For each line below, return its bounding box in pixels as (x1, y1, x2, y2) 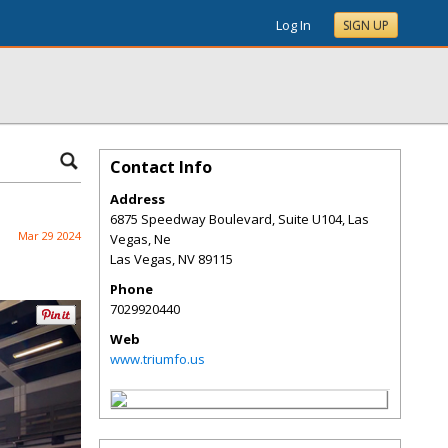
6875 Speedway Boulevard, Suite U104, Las (110, 210, 369, 228)
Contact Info (110, 156, 212, 178)
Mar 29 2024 (18, 228, 81, 243)
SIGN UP (343, 17, 389, 34)
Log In (276, 16, 311, 34)
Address (110, 190, 165, 208)
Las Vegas (110, 250, 172, 268)
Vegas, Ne (110, 230, 171, 248)
